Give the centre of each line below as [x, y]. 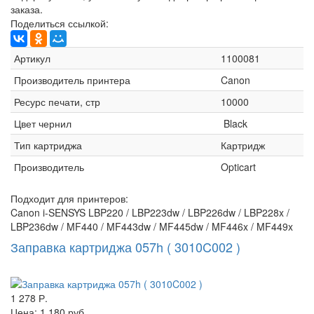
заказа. [27, 9]
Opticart [238, 167]
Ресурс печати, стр [57, 102]
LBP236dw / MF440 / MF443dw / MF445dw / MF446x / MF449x [152, 227]
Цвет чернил [43, 124]
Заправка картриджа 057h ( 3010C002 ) [125, 247]
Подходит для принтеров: [69, 199]
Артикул [32, 59]
